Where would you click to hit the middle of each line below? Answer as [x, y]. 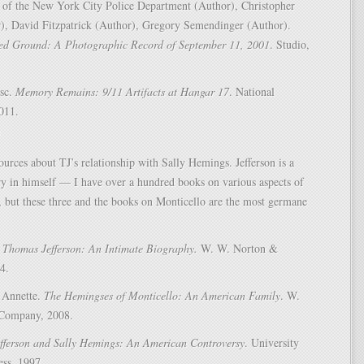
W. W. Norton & [238, 248]
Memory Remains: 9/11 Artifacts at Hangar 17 [122, 91]
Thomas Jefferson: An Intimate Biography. [100, 248]
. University [272, 342]
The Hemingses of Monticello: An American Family [162, 295]
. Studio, [290, 44]
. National [252, 91]
